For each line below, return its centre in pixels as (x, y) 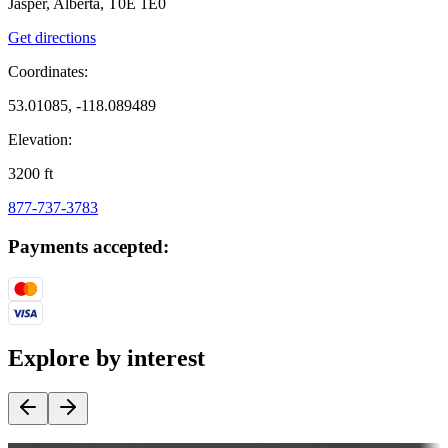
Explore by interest (106, 357)
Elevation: (40, 140)
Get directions (52, 38)
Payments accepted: (88, 247)
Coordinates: (48, 72)
